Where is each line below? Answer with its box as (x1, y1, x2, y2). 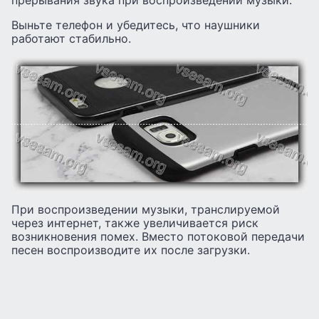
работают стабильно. (11, 31, 131, 46)
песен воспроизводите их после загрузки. (11, 243, 250, 258)
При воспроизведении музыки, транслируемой (11, 202, 280, 217)
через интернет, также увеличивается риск (11, 216, 258, 231)
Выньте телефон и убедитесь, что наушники (11, 17, 260, 32)
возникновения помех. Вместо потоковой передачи (11, 229, 305, 244)
